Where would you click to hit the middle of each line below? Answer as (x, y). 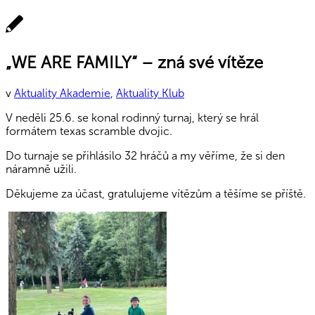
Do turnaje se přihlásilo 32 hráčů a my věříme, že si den (145, 155)
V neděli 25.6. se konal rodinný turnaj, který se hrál (132, 117)
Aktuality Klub (150, 93)
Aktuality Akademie (62, 93)
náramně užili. (41, 169)
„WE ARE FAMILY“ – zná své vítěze (134, 62)
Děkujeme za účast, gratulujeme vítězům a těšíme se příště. (156, 193)
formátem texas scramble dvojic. (89, 131)
